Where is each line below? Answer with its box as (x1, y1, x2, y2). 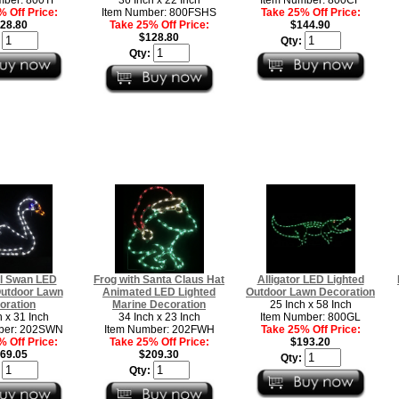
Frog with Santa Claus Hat (94, 273, 224, 286)
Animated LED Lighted (102, 285, 216, 298)
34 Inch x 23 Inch (118, 310, 200, 323)
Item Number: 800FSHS (102, 5, 216, 19)
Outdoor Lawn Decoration (246, 285, 375, 298)
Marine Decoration (112, 297, 206, 311)
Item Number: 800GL (260, 310, 361, 323)
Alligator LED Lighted (256, 273, 364, 286)
